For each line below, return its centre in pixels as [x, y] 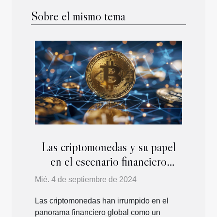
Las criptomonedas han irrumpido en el [102, 201]
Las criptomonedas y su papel [108, 147]
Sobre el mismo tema [78, 16]
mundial [108, 176]
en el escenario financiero [108, 162]
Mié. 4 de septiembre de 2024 [86, 180]
